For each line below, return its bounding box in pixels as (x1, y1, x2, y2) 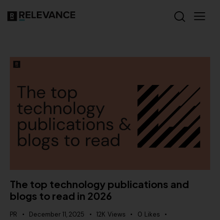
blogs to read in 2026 (10, 190, 112, 202)
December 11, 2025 (29, 210, 84, 219)
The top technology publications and (10, 178, 189, 191)
